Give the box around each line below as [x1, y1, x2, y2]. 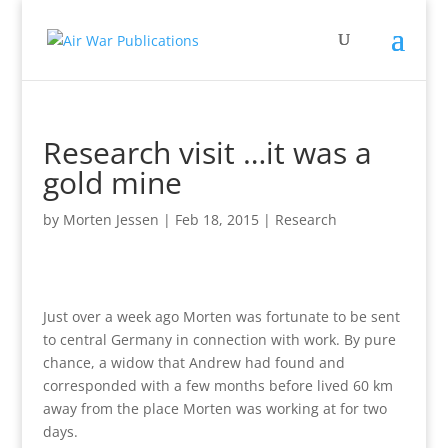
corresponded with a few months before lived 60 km [42, 376, 393, 395]
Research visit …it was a [42, 132, 372, 173]
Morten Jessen [62, 210, 159, 229]
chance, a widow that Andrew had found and [42, 353, 345, 372]
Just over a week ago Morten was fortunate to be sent [42, 307, 400, 326]
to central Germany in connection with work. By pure [42, 330, 396, 349]
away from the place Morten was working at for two [42, 399, 387, 418]
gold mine [42, 162, 182, 203]
